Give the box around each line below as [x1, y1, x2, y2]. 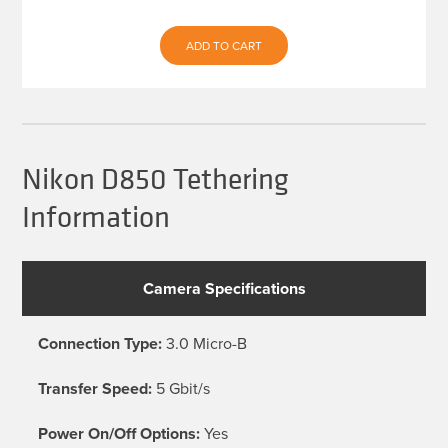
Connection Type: [38, 331, 163, 355]
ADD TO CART [186, 36, 262, 54]
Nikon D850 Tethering [22, 159, 290, 198]
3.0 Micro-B [162, 331, 248, 354]
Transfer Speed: [38, 376, 153, 400]
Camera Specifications [142, 276, 306, 300]
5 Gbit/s [152, 376, 211, 399]
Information [22, 197, 171, 236]
